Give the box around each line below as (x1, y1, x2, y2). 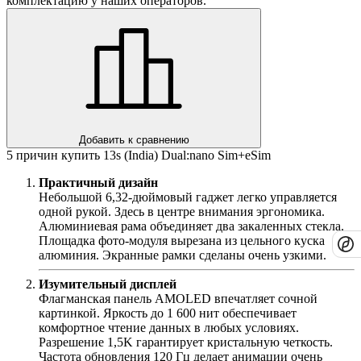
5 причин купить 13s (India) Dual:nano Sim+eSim (6, 147, 271, 162)
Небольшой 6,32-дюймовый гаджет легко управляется (39, 189, 337, 204)
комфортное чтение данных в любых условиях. (39, 320, 299, 334)
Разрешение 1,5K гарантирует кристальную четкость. (39, 334, 333, 349)
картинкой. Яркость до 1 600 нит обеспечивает (39, 305, 297, 320)
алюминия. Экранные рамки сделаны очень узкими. (39, 247, 326, 262)
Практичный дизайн (39, 175, 158, 189)
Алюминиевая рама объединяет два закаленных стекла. (39, 218, 344, 233)
